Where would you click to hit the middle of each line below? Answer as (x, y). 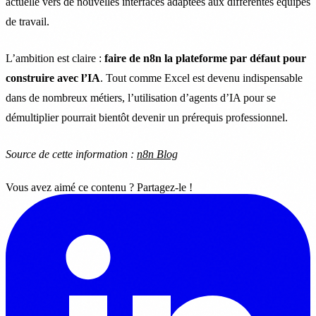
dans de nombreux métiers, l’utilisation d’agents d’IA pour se (141, 97)
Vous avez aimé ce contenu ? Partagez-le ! (99, 187)
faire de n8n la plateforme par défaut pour (205, 58)
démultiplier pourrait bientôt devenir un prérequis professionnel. (147, 117)
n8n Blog (157, 154)
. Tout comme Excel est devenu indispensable (201, 78)
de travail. (28, 21)
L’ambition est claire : (55, 58)
